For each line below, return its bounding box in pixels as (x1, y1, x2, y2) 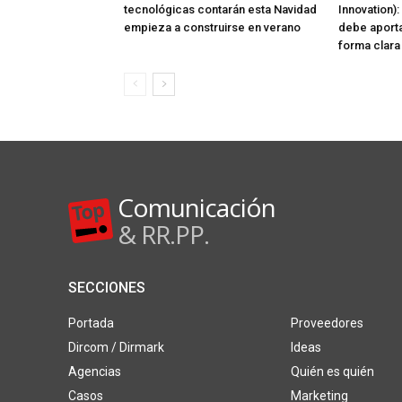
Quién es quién (290, 364, 374, 380)
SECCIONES (68, 279, 145, 297)
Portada (68, 316, 114, 331)
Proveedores (290, 316, 363, 331)
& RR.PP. (118, 217, 209, 252)
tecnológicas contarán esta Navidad (124, 3, 317, 17)
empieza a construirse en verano (124, 21, 301, 35)
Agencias (68, 364, 121, 380)
